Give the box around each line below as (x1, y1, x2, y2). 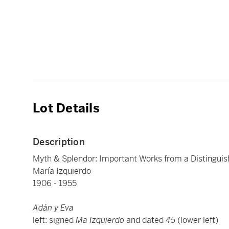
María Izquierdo (33, 166, 91, 177)
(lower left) (177, 215, 218, 226)
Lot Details (33, 101, 100, 117)
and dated (126, 215, 166, 226)
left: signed (33, 215, 76, 226)
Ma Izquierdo (76, 215, 126, 226)
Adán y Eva (33, 202, 74, 214)
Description (33, 136, 85, 148)
